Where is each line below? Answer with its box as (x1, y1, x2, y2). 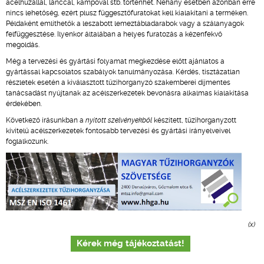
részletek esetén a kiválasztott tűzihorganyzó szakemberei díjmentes (6, 78, 230, 87)
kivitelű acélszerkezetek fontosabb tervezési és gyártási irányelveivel (6, 127, 230, 135)
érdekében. (6, 100, 42, 108)
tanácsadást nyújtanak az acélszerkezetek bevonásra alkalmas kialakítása (6, 89, 249, 97)
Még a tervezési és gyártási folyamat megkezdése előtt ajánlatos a (6, 57, 225, 65)
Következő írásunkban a (6, 116, 85, 124)
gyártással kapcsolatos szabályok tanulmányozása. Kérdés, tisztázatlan (6, 68, 240, 76)
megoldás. (6, 41, 39, 49)
